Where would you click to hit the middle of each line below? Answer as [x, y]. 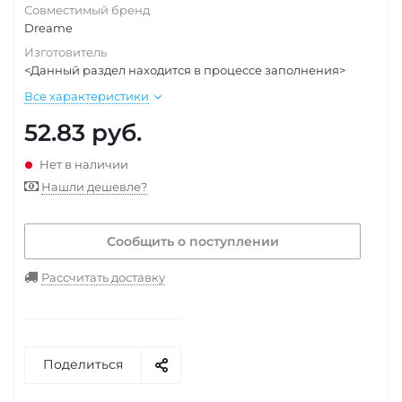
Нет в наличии [84, 164]
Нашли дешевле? [94, 187]
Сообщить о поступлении [192, 241]
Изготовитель [66, 52]
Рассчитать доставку [103, 277]
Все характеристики [87, 96]
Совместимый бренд [87, 10]
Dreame [48, 28]
